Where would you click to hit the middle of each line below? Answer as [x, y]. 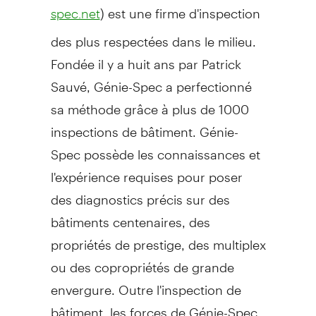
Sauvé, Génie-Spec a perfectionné [151, 80]
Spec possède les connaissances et [155, 148]
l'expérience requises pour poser [146, 171]
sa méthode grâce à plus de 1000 [150, 103]
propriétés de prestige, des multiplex [158, 238]
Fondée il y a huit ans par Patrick [146, 58]
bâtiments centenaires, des [130, 216]
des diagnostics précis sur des [140, 193]
